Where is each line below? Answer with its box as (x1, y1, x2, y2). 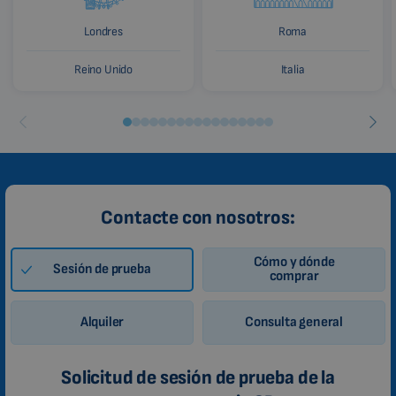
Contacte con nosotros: (101, 205, 295, 230)
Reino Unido (73, 61, 133, 77)
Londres (84, 23, 123, 39)
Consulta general (244, 313, 344, 331)
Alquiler (80, 313, 125, 331)
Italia (280, 61, 305, 77)
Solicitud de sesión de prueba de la (61, 365, 335, 390)
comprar (269, 267, 319, 285)
